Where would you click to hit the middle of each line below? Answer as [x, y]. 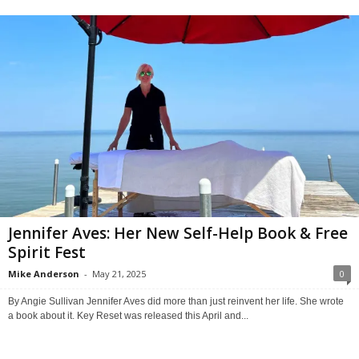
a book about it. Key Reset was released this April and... [128, 316]
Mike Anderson [44, 274]
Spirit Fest [47, 253]
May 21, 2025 [119, 274]
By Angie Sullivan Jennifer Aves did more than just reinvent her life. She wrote [176, 302]
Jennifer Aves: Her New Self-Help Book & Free [178, 234]
